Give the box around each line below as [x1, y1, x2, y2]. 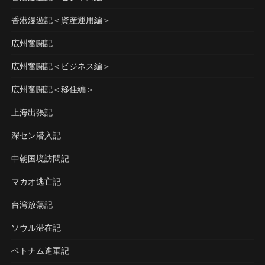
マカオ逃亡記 [11, 176, 61, 186]
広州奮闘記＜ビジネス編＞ [11, 60, 111, 71]
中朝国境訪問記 [11, 153, 69, 163]
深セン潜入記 [11, 130, 61, 140]
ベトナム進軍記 [11, 245, 69, 256]
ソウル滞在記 [11, 222, 61, 232]
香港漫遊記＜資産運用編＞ [11, 14, 111, 25]
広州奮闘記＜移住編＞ [11, 83, 94, 94]
